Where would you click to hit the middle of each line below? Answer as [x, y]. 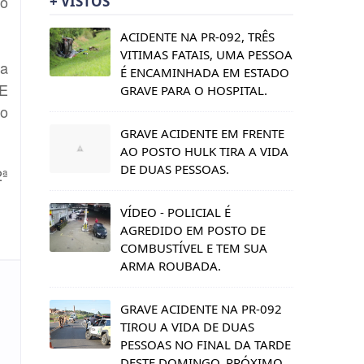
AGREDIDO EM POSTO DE [193, 230]
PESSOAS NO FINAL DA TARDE [206, 344]
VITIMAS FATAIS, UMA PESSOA [206, 54]
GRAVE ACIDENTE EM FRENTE [202, 133]
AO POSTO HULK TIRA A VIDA [204, 151]
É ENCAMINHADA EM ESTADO [205, 72]
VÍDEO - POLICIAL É [175, 212]
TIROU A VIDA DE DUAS [187, 326]
